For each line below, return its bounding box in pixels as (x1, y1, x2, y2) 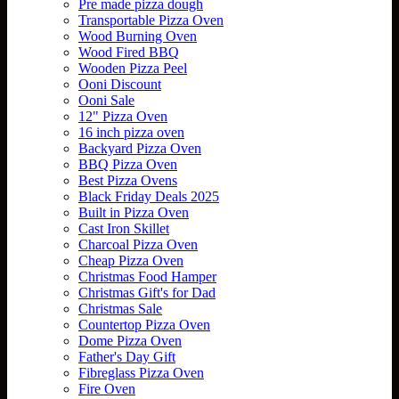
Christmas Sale (78, 300, 162, 316)
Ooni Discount (78, 76, 161, 92)
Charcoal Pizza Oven (78, 236, 198, 252)
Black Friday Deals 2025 (78, 188, 219, 204)
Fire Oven (78, 380, 135, 396)
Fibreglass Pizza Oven (78, 364, 204, 380)
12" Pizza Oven (78, 108, 167, 124)
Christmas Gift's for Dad (78, 284, 216, 300)
